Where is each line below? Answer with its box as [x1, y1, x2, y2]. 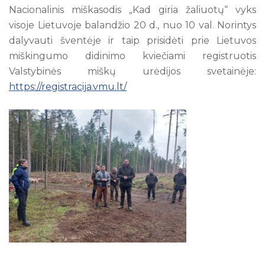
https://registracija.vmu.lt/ [9, 80, 127, 92]
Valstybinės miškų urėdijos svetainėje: [9, 65, 256, 77]
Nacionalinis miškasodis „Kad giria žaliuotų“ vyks [9, 4, 256, 15]
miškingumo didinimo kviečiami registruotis [9, 50, 256, 62]
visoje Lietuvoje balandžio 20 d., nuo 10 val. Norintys [9, 19, 256, 31]
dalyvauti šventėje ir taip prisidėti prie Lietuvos [9, 34, 256, 46]
